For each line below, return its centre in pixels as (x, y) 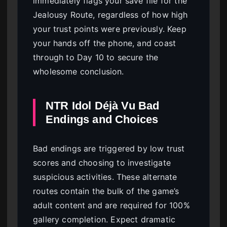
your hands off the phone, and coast (105, 43)
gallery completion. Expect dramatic (104, 220)
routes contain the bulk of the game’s (106, 191)
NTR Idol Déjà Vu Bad (103, 106)
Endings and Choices (102, 120)
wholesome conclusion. (79, 72)
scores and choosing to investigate (102, 163)
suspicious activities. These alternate (105, 177)
